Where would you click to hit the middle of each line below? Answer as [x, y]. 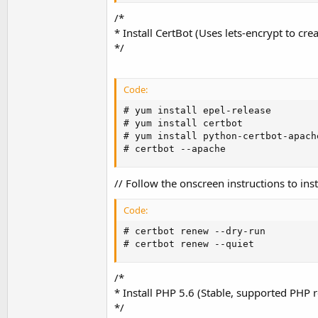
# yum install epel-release [197, 111]
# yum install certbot [183, 124]
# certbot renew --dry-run [194, 231]
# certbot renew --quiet [189, 243]
